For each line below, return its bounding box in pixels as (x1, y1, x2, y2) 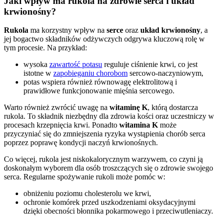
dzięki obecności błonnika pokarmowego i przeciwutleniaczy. (23, 207, 213, 216)
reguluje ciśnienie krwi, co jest (102, 60, 197, 69)
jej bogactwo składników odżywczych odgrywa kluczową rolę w (4, 35, 205, 44)
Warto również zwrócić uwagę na (4, 103, 109, 112)
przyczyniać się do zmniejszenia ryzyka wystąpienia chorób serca (4, 130, 205, 138)
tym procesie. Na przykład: (4, 44, 87, 52)
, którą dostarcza (148, 103, 198, 112)
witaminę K (109, 103, 148, 112)
